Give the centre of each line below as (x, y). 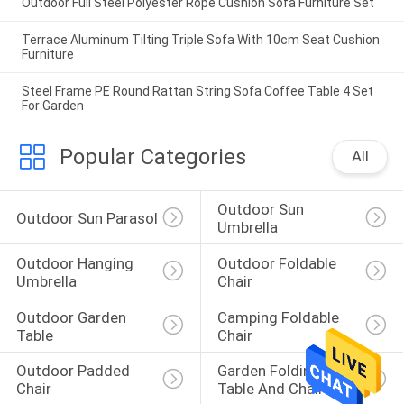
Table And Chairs (274, 389)
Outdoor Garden (73, 317)
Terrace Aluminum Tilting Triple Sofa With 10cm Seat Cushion (200, 39)
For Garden (52, 105)
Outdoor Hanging (76, 263)
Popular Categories (152, 156)
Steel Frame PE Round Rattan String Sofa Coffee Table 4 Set (197, 91)
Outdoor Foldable (278, 263)
